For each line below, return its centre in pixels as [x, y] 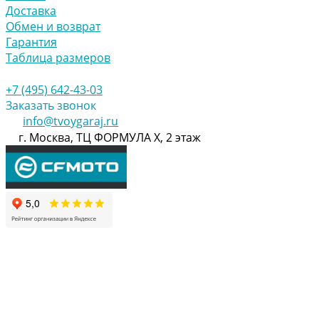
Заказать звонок [51, 105]
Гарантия [31, 42]
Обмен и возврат [53, 26]
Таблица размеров [58, 57]
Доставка [31, 10]
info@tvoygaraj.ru [70, 121]
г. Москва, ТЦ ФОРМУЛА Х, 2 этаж [110, 137]
